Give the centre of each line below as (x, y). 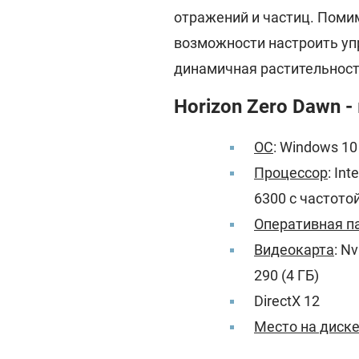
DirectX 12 (287, 301)
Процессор (291, 173)
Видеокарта (294, 250)
